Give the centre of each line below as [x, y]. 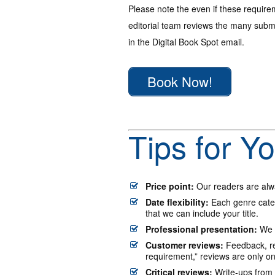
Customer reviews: [184, 245]
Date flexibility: [177, 202]
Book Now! [180, 82]
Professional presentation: [201, 229]
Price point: [170, 186]
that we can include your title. [202, 213]
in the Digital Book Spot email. [186, 42]
